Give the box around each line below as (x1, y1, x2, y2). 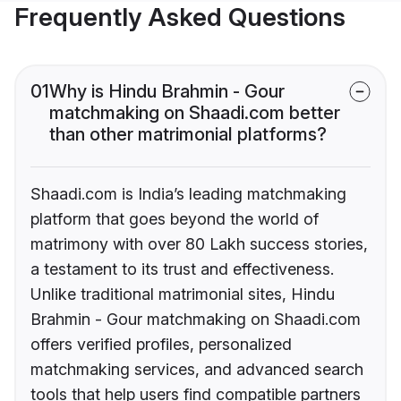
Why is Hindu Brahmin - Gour (49, 81, 285, 103)
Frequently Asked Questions (14, 2, 346, 33)
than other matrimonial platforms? (49, 124, 327, 146)
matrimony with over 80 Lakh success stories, (30, 235, 368, 254)
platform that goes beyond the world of (30, 209, 319, 229)
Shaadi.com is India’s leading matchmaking (30, 184, 346, 204)
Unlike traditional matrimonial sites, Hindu (30, 285, 335, 304)
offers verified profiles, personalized (30, 335, 292, 354)
